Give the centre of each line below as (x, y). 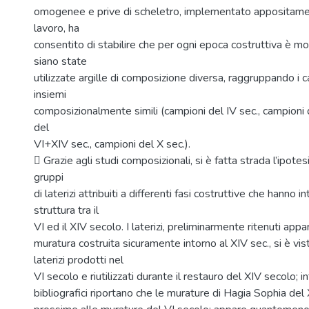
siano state (60, 61)
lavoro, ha (57, 28)
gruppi (49, 177)
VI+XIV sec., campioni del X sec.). (112, 144)
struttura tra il (66, 210)
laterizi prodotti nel (79, 260)
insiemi (50, 94)
